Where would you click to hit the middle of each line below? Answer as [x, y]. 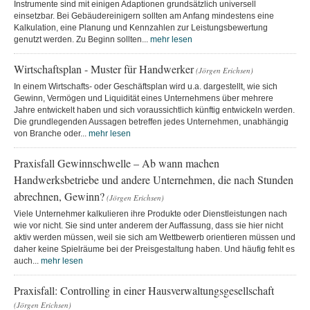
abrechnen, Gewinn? [59, 196]
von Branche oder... [51, 133]
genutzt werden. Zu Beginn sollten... [82, 39]
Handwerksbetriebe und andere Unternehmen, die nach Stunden [154, 179]
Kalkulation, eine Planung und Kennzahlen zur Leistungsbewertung [141, 27]
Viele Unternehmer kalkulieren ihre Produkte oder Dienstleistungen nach [151, 213]
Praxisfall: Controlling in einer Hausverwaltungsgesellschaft [144, 290]
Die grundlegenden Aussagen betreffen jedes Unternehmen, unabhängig [151, 121]
